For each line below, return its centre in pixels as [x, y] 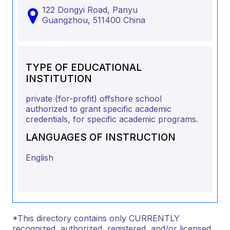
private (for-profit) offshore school [94, 99]
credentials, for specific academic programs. [112, 119]
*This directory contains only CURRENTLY [96, 218]
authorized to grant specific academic [99, 109]
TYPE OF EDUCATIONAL [84, 67]
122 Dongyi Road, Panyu [90, 10]
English [40, 157]
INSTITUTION [59, 79]
